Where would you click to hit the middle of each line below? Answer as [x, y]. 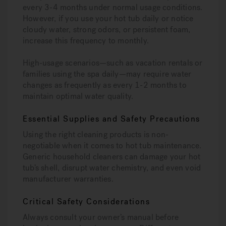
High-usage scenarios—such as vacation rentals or [113, 63]
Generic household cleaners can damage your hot [112, 157]
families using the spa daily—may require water [107, 74]
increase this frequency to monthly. [86, 41]
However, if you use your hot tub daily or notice [108, 18]
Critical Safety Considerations [86, 202]
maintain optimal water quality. [78, 96]
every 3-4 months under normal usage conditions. [113, 7]
